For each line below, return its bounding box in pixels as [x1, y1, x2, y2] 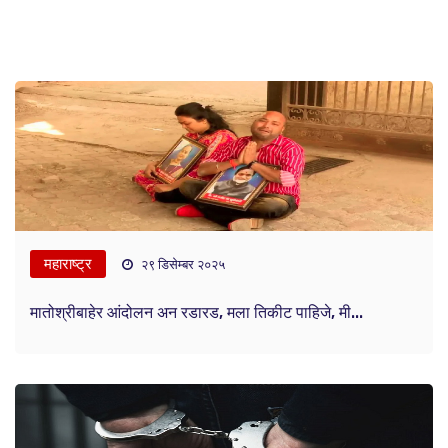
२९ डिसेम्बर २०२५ [138, 257, 225, 273]
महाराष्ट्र [44, 255, 92, 274]
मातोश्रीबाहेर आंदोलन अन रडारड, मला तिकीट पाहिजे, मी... [30, 303, 363, 323]
